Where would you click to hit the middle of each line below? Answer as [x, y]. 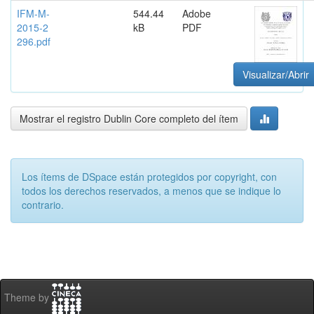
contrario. [43, 205]
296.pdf [34, 41]
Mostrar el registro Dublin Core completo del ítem [129, 118]
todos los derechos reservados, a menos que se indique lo [151, 191]
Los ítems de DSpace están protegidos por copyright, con [149, 177]
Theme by [28, 298]
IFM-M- [33, 13]
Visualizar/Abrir [276, 74]
